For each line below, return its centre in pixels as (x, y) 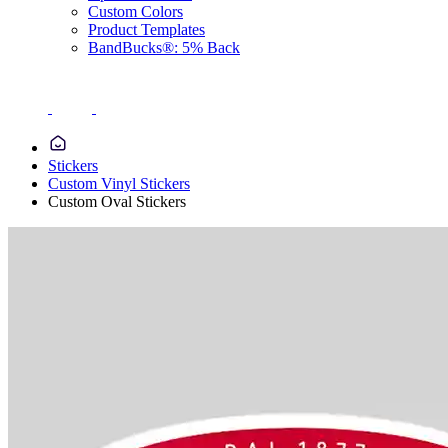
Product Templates (146, 29)
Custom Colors (135, 11)
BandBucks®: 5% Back (164, 47)
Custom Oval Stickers (117, 201)
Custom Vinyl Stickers (119, 183)
